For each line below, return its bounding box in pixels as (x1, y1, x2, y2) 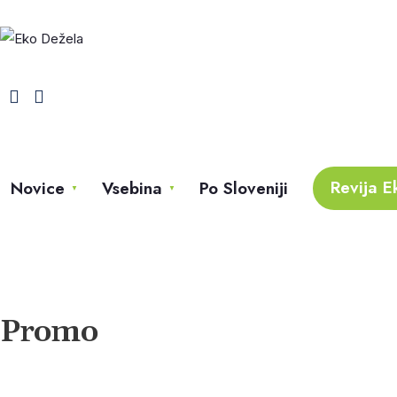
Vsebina (102, 176, 162, 200)
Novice (11, 176, 65, 200)
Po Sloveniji (199, 176, 288, 200)
